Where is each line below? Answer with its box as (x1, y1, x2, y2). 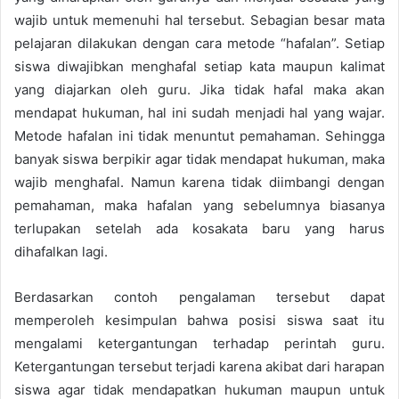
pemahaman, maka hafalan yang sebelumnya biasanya (14, 196, 385, 214)
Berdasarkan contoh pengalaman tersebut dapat (14, 288, 385, 305)
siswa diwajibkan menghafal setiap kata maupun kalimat (14, 57, 385, 75)
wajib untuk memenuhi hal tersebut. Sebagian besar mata (14, 11, 385, 28)
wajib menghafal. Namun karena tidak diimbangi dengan (14, 173, 385, 191)
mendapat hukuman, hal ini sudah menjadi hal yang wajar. (14, 103, 385, 121)
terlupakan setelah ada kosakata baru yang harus (14, 219, 385, 237)
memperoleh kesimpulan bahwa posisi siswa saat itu (14, 311, 385, 329)
